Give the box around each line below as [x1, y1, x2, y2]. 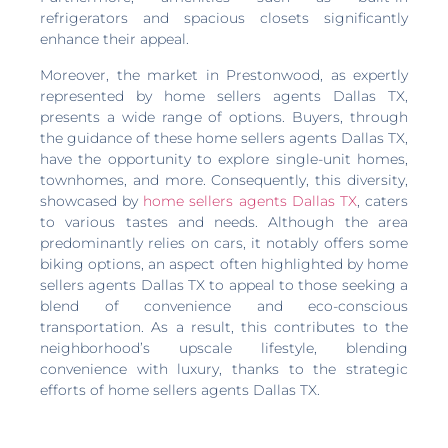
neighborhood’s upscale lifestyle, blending [40, 338, 408, 357]
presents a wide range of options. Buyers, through [40, 107, 408, 126]
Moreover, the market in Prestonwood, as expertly [40, 65, 408, 84]
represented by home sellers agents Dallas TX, [40, 86, 408, 105]
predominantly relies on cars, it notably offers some [40, 233, 408, 252]
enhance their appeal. [40, 30, 189, 49]
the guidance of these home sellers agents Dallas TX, [40, 128, 408, 147]
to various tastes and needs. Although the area [40, 212, 408, 231]
